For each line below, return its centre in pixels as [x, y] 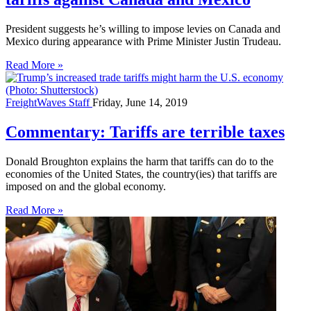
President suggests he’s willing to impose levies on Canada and [143, 28]
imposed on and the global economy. [86, 186]
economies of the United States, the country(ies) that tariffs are [141, 174]
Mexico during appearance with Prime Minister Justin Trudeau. [143, 41]
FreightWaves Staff [49, 102]
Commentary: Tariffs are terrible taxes [145, 132]
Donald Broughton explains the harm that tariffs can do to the [140, 161]
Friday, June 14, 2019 [140, 102]
